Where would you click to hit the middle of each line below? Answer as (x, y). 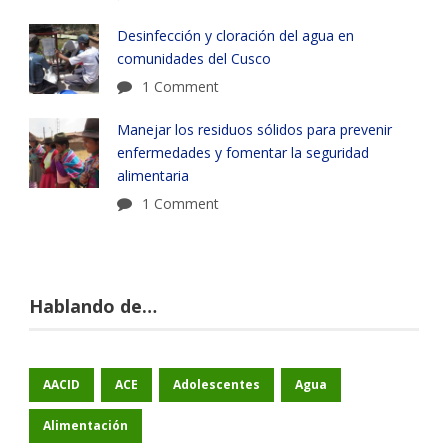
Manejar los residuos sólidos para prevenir (254, 130)
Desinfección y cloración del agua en (235, 36)
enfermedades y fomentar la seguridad (243, 153)
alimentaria (153, 176)
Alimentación (85, 426)
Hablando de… (93, 306)
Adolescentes (216, 385)
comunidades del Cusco (196, 59)
